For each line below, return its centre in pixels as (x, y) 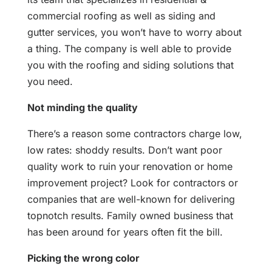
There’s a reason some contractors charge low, (134, 134)
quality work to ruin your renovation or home (130, 167)
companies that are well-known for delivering (131, 199)
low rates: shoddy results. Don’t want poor (124, 150)
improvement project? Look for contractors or (132, 183)
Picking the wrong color (83, 258)
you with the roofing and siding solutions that (130, 65)
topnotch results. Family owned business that (130, 216)
